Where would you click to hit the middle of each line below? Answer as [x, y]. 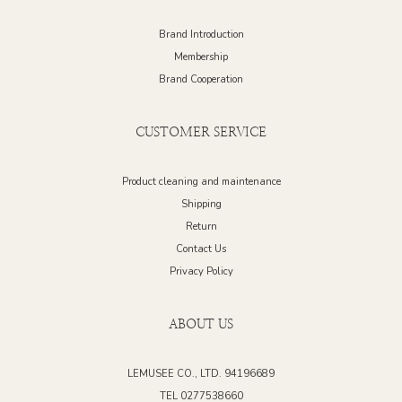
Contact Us [201, 249]
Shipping [201, 204]
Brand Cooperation [201, 79]
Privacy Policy [201, 271]
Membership [201, 57]
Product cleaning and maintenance [201, 181]
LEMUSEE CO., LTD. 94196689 [201, 373]
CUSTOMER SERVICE [201, 131]
